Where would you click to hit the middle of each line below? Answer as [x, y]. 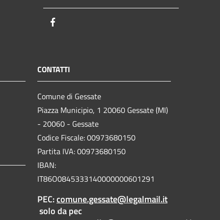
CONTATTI [54, 69]
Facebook [76, 23]
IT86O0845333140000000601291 [96, 179]
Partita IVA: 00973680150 [82, 151]
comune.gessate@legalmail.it [112, 199]
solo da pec [60, 211]
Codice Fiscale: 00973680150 [86, 137]
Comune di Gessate [69, 96]
